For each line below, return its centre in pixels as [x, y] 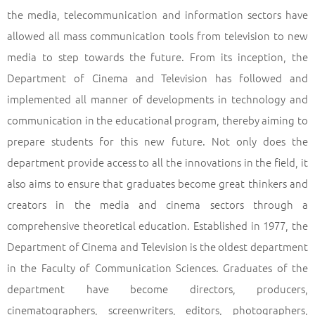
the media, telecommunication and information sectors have [157, 14]
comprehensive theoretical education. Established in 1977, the [157, 225]
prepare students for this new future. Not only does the [157, 141]
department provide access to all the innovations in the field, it [157, 162]
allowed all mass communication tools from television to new [157, 36]
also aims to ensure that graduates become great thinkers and [157, 183]
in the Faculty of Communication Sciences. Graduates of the [157, 268]
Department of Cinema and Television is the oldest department [157, 246]
